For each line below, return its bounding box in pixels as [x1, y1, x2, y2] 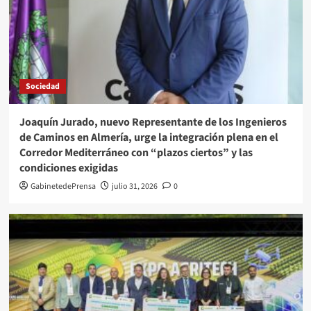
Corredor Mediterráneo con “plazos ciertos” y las [19, 144, 253, 160]
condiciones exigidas [19, 160, 118, 176]
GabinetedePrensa [30, 180, 96, 192]
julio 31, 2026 [111, 180, 158, 192]
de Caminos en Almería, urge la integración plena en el [19, 129, 278, 145]
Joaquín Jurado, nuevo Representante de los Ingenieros [19, 114, 287, 130]
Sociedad [25, 80, 60, 92]
